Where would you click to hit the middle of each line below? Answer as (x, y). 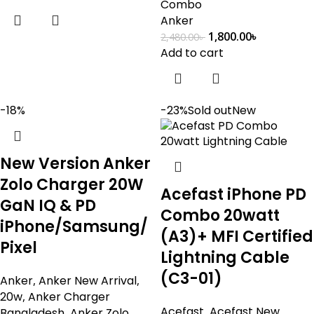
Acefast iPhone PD (233, 194)
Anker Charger (69, 297)
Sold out (210, 110)
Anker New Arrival (88, 281)
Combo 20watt (220, 216)
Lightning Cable (225, 258)
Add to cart (192, 53)
